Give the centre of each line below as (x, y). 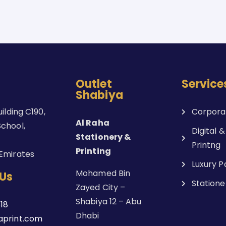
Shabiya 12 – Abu (109, 202)
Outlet (94, 84)
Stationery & (103, 137)
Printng (206, 145)
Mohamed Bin (103, 173)
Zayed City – (101, 187)
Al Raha (93, 123)
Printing (93, 151)
